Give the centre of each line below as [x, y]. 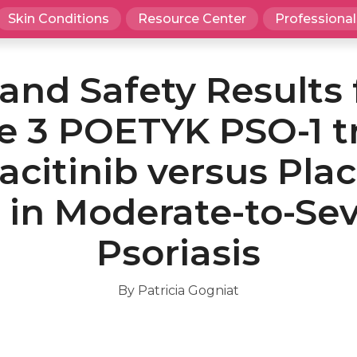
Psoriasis [178, 252]
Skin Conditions [58, 19]
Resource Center [192, 19]
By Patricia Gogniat [178, 291]
